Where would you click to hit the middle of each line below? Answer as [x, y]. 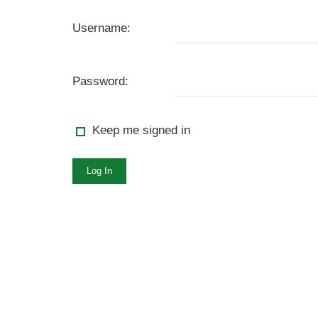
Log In [99, 171]
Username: [102, 28]
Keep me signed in [141, 130]
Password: [100, 81]
